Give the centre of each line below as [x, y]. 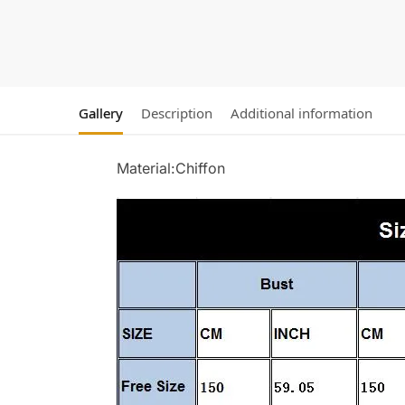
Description [177, 113]
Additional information [301, 113]
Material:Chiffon [170, 169]
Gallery [101, 113]
